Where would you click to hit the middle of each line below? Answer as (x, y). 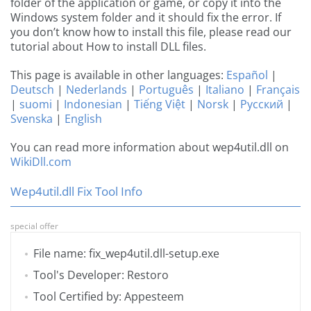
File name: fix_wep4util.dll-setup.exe (126, 254)
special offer (34, 226)
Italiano (225, 90)
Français (278, 90)
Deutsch (32, 90)
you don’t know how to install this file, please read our (151, 32)
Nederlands (96, 90)
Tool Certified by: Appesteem (109, 297)
